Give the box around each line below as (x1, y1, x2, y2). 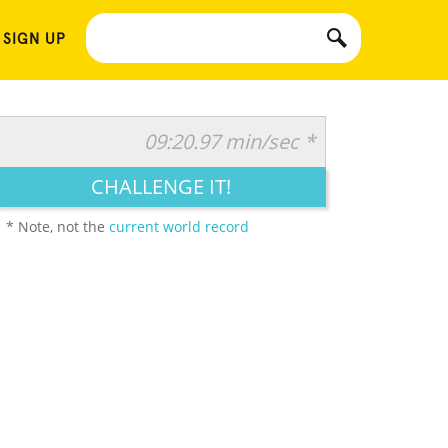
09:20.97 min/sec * (144, 128, 315, 155)
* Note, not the (6, 217, 109, 236)
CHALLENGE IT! (91, 173, 231, 200)
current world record (109, 217, 249, 236)
